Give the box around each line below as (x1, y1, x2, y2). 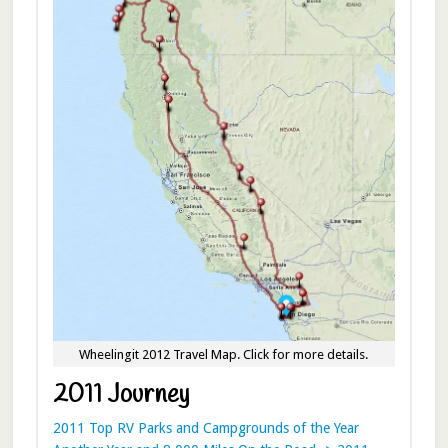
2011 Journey (52, 378, 189, 412)
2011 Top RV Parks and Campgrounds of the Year (52, 419, 359, 436)
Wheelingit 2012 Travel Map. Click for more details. (79, 346, 369, 362)
